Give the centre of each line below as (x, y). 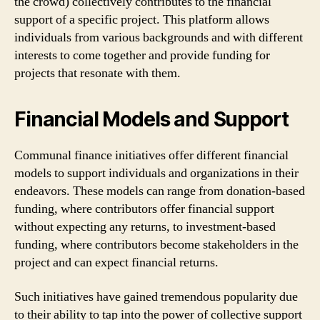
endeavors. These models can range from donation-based (160, 191)
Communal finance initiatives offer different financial (151, 155)
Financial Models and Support (151, 119)
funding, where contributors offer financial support (144, 209)
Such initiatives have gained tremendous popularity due (156, 296)
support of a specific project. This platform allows (142, 20)
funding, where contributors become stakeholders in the (156, 245)
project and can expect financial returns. (116, 262)
